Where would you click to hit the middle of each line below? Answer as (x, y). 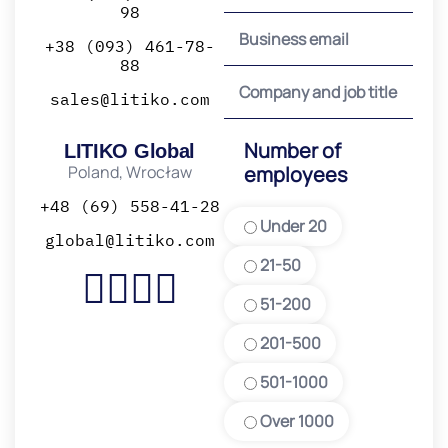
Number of (292, 150)
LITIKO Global (129, 150)
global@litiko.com (129, 239)
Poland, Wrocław (129, 171)
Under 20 (293, 225)
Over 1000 (297, 420)
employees (296, 174)
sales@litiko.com (129, 98)
